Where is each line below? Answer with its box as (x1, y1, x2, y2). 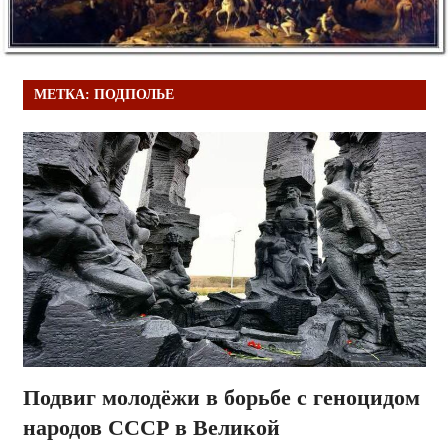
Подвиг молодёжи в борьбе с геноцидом (22, 384, 420, 410)
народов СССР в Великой (22, 414, 280, 440)
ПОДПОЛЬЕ (93, 87, 174, 103)
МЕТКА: (33, 87, 94, 103)
